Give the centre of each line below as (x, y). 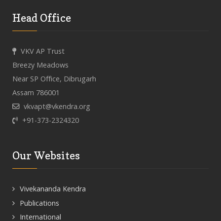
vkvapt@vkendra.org (57, 106)
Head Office (42, 18)
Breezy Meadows (40, 65)
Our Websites (46, 155)
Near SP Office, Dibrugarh (54, 79)
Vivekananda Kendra (53, 189)
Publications (39, 203)
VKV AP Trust (43, 51)
